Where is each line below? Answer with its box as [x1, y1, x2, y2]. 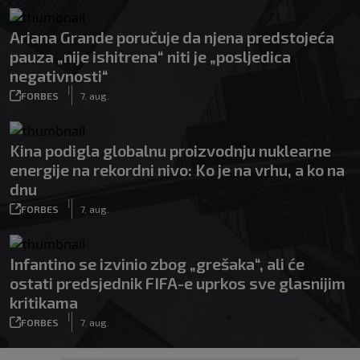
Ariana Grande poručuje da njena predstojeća [10, 27, 334, 47]
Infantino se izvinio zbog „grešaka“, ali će [10, 254, 305, 273]
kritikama [10, 292, 78, 312]
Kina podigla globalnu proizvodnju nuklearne [10, 141, 331, 160]
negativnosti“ [10, 66, 108, 85]
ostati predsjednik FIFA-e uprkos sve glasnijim [10, 273, 346, 292]
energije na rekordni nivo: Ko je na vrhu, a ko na [10, 160, 345, 179]
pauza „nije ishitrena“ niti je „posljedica [10, 47, 291, 66]
